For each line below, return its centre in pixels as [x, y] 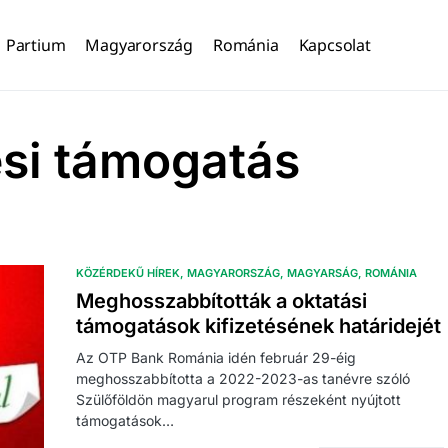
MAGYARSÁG [322, 273]
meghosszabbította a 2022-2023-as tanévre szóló [243, 378]
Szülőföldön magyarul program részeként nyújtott [238, 399]
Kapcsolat [334, 45]
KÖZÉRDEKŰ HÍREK [128, 273]
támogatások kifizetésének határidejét [258, 326]
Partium [35, 45]
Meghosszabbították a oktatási [221, 301]
